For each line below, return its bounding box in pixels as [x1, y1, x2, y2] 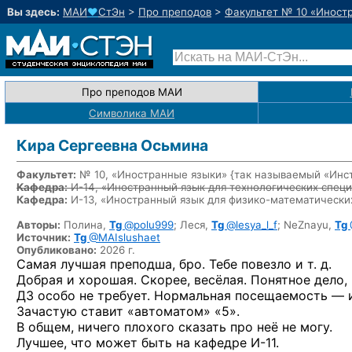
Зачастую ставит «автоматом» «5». [16, 303, 240, 319]
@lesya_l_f [226, 218, 277, 231]
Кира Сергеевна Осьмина [16, 136, 208, 155]
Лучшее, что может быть [16, 335, 176, 350]
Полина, [64, 218, 109, 231]
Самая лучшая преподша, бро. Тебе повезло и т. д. [16, 256, 332, 272]
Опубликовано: [16, 244, 97, 256]
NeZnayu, [284, 218, 335, 231]
